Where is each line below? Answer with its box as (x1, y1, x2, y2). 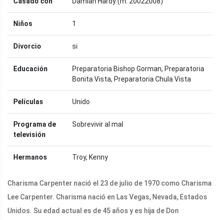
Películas (13, 97, 43, 106)
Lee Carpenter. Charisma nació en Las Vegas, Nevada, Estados (7, 192, 207, 201)
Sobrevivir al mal (72, 120, 123, 128)
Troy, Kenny (72, 153, 108, 161)
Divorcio (13, 42, 41, 50)
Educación (13, 64, 48, 73)
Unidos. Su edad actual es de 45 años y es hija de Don (7, 206, 179, 215)
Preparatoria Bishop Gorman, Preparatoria (72, 64, 204, 73)
